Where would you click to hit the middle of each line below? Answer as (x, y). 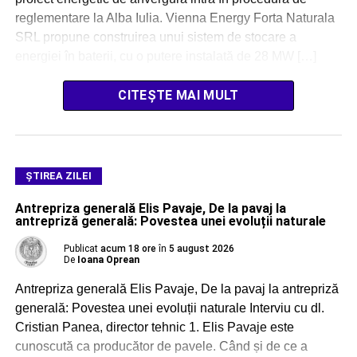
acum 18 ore (128, 248)
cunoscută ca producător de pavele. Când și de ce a (161, 346)
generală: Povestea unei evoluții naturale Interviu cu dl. (169, 308)
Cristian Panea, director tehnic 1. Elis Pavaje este (154, 327)
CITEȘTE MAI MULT (178, 95)
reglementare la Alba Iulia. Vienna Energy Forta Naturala (175, 18)
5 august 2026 (201, 248)
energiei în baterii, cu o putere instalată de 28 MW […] (165, 56)
